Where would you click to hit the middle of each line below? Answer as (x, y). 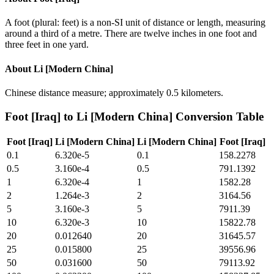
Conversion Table (218, 116)
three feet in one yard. (47, 45)
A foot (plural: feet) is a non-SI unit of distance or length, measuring (135, 23)
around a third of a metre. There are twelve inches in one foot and (131, 34)
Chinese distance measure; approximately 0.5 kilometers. (114, 92)
